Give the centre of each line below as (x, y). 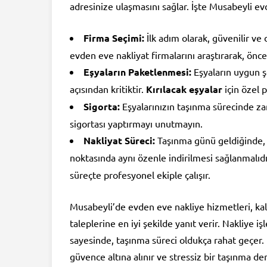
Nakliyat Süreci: (119, 141)
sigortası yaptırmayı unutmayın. (136, 124)
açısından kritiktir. (108, 89)
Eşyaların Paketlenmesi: (137, 72)
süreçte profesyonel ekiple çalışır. (140, 175)
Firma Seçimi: (114, 38)
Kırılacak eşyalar (184, 89)
